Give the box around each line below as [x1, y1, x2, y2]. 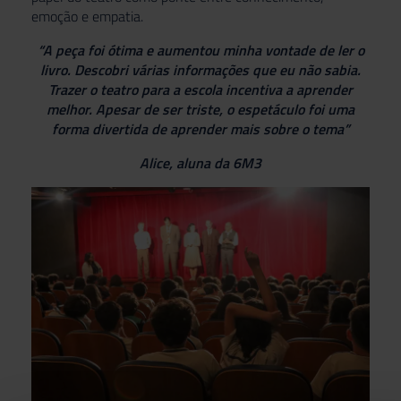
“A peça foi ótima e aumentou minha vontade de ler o [37, 38, 364, 61]
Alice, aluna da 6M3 [140, 151, 261, 174]
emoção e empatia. [31, 4, 143, 27]
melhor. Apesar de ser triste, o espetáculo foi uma [47, 98, 354, 120]
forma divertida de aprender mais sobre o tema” [51, 117, 350, 140]
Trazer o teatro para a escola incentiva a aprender [48, 78, 353, 100]
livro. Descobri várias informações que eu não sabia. [40, 58, 361, 81]
